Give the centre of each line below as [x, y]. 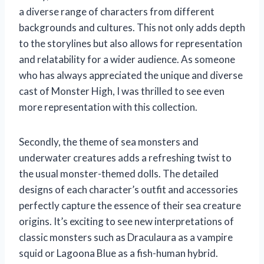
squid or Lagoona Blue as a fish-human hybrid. [118, 253]
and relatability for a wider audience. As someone [127, 59]
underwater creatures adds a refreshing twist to [125, 157]
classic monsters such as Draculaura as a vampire [126, 237]
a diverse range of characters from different [117, 11]
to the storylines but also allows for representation [131, 43]
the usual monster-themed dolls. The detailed [119, 173]
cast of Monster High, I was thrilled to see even [122, 91]
